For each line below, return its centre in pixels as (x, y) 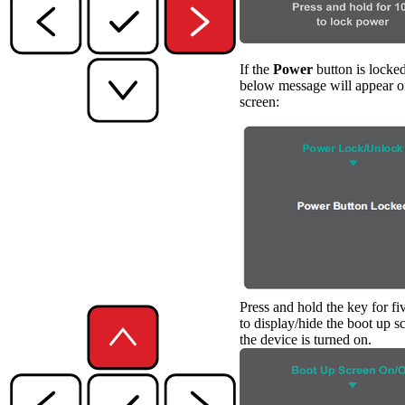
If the (256, 69)
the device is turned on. (306, 339)
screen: (259, 101)
